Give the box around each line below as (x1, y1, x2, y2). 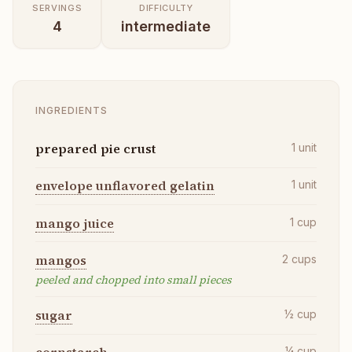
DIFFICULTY (138, 2, 193, 13)
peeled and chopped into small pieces (35, 271, 232, 288)
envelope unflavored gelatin (35, 177, 214, 195)
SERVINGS (32, 2, 82, 13)
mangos (35, 251, 86, 269)
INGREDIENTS (35, 104, 108, 116)
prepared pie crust (35, 140, 156, 158)
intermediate (121, 17, 211, 35)
